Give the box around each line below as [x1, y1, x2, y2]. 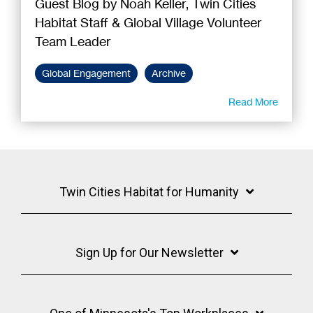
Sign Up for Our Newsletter [75, 245, 224, 260]
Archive [152, 66, 186, 80]
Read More [228, 95, 278, 108]
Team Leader [35, 33, 111, 49]
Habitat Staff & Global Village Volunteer [35, 14, 262, 30]
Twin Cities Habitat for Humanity [59, 184, 239, 199]
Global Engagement [42, 66, 131, 80]
